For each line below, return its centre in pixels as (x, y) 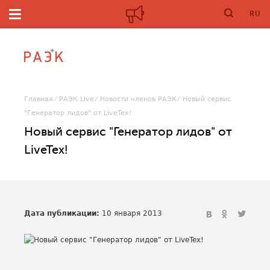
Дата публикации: (62, 213)
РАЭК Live (77, 99)
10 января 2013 (131, 213)
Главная (39, 99)
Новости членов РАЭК (138, 99)
